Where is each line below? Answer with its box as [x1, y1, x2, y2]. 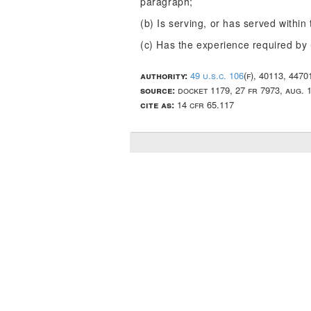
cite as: [140, 98, 174, 111]
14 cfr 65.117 [174, 98, 234, 111]
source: [140, 83, 175, 96]
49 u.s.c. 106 [190, 69, 244, 82]
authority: [140, 69, 187, 82]
